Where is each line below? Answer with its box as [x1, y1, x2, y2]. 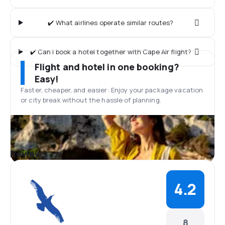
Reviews [10, 148, 48, 160]
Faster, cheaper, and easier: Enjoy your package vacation [21, 85, 203, 94]
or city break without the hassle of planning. [21, 95, 161, 104]
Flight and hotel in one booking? [35, 61, 179, 73]
